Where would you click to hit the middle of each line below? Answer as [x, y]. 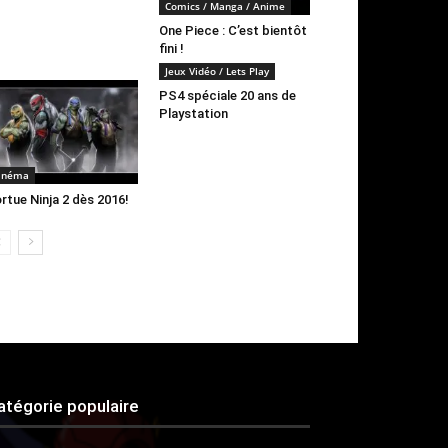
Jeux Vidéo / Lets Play [216, 71]
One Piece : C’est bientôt [232, 31]
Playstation [193, 114]
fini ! [171, 49]
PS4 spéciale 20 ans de [227, 96]
